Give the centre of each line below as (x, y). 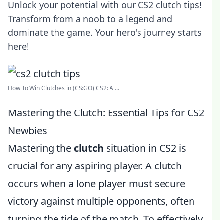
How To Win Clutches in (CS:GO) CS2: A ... (64, 88)
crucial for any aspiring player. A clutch (95, 166)
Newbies (27, 130)
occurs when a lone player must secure (96, 183)
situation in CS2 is (145, 148)
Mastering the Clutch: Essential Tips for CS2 (106, 113)
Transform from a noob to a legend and (90, 19)
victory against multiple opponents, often (101, 201)
